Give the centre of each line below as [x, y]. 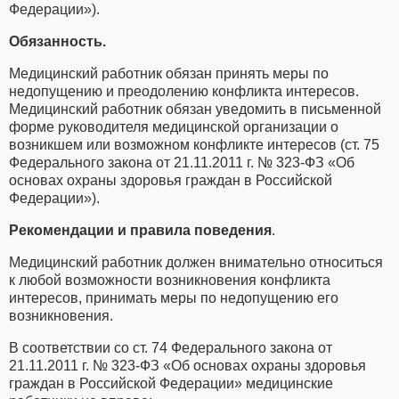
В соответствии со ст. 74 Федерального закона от [171, 347]
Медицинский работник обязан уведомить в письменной [195, 109]
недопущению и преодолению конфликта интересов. [184, 91]
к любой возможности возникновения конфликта [170, 280]
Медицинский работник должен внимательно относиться [196, 262]
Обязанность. [57, 41]
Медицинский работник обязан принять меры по [169, 73]
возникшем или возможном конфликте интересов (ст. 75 [194, 144]
